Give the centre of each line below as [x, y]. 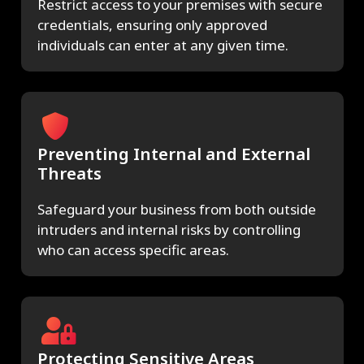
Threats [69, 173]
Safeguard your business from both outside [176, 210]
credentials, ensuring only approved [152, 25]
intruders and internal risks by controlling [169, 230]
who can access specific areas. [133, 250]
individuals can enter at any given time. [162, 45]
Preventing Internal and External [173, 154]
